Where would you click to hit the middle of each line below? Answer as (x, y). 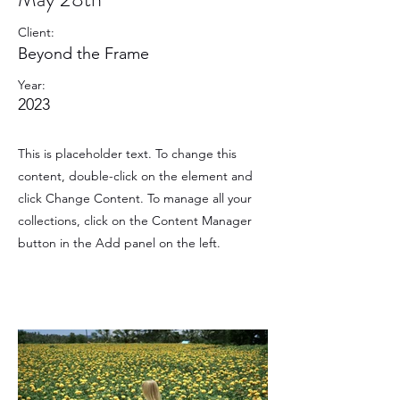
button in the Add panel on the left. (119, 243)
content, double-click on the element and (135, 176)
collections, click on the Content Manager (135, 221)
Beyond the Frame (83, 54)
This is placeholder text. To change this (127, 154)
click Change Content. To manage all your (135, 198)
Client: (36, 32)
